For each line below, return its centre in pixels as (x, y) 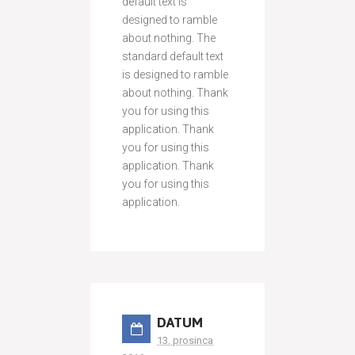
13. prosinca (185, 340)
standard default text (173, 56)
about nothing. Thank (175, 92)
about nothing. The (169, 38)
